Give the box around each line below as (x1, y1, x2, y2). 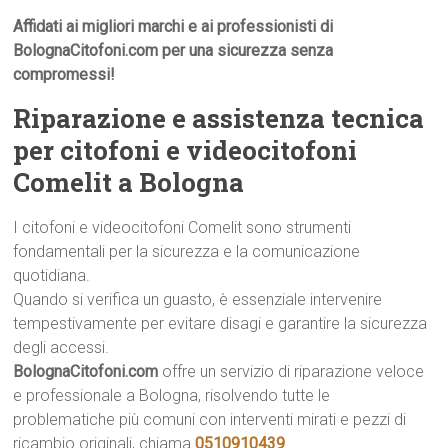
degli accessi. (13, 338, 110, 357)
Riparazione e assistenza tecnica (13, 101, 425, 135)
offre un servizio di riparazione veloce (158, 362, 425, 381)
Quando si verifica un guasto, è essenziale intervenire (13, 290, 383, 309)
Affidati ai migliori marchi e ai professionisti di (13, 17, 334, 36)
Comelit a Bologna (13, 165, 245, 199)
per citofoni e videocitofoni (13, 133, 358, 167)
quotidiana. (13, 266, 91, 285)
